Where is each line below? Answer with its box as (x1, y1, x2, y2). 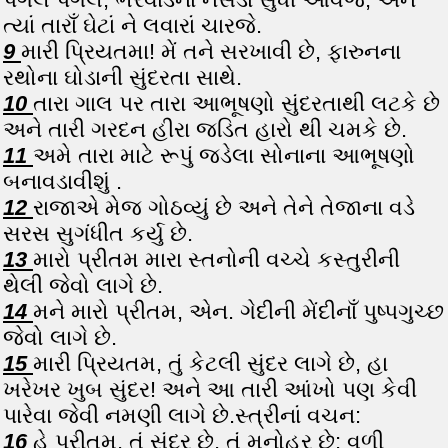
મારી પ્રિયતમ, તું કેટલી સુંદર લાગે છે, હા (33, 351, 388, 376)
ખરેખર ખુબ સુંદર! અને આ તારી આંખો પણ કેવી (3, 377, 417, 402)
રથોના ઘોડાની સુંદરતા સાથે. (3, 65, 242, 90)
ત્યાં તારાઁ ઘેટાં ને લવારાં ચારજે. (3, 13, 262, 38)
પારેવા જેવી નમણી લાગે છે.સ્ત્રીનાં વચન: (3, 403, 361, 428)
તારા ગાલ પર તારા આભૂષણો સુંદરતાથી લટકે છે (33, 91, 440, 116)
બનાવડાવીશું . (3, 169, 122, 194)
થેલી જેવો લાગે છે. (3, 273, 163, 298)
